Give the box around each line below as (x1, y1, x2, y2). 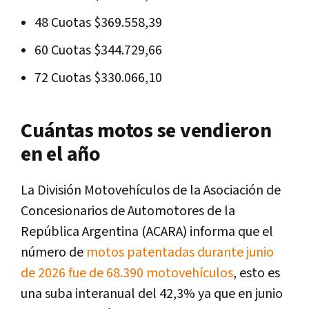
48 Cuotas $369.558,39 (34, 14, 165, 32)
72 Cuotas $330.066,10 (34, 69, 165, 88)
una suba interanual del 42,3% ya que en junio (21, 285, 283, 303)
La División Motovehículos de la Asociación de (21, 181, 281, 200)
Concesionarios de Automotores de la (21, 202, 235, 221)
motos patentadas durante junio (86, 243, 274, 262)
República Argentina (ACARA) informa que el (21, 223, 273, 241)
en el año (21, 141, 101, 169)
